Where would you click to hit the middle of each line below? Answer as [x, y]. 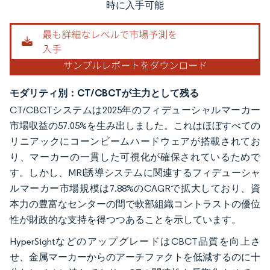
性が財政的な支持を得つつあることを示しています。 [126, 219]
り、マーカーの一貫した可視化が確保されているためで [135, 157]
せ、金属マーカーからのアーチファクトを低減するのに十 [135, 257]
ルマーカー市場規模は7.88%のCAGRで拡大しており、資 [135, 188]
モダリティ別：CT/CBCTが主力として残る [104, 93]
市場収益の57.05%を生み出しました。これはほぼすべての [135, 125]
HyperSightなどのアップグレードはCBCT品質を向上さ [135, 241]
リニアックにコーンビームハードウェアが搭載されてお [135, 141]
